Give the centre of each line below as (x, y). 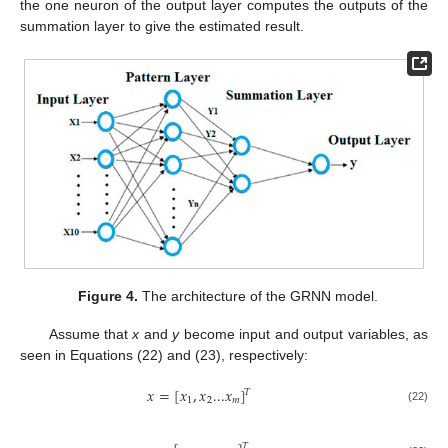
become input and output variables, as (304, 334)
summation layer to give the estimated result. (162, 25)
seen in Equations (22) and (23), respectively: (164, 355)
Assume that (90, 334)
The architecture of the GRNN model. (258, 296)
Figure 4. (108, 296)
